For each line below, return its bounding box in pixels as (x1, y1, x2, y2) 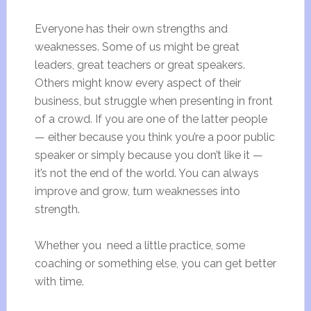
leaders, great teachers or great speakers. (34, 58, 245, 72)
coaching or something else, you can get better (34, 257, 276, 270)
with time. (34, 275, 90, 288)
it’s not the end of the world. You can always (34, 167, 259, 180)
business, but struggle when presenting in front (34, 94, 273, 108)
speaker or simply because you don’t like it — (34, 149, 263, 162)
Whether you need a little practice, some (34, 239, 245, 252)
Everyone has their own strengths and (34, 22, 228, 35)
